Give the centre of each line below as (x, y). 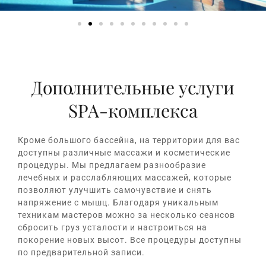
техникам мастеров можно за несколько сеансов (126, 215)
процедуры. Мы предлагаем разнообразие (112, 165)
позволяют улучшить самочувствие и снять (115, 190)
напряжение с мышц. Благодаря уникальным (118, 202)
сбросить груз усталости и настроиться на (113, 227)
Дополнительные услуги (133, 87)
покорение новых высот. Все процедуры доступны (130, 240)
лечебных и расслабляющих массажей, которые (125, 177)
